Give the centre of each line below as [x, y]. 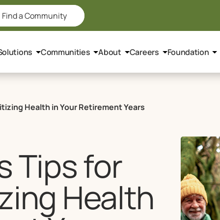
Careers [144, 52]
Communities [65, 52]
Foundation [188, 52]
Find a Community [34, 15]
